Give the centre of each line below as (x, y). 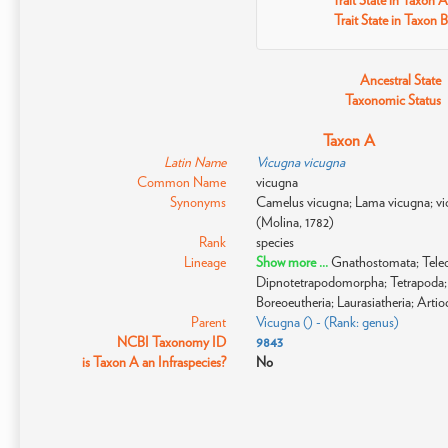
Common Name (181, 182)
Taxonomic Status (393, 100)
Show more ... (293, 262)
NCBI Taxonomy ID (171, 342)
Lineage (204, 262)
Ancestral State (401, 80)
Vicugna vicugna (300, 162)
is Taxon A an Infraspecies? (153, 362)
